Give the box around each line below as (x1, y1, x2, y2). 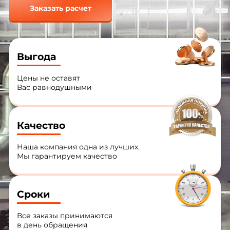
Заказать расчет (29, 4, 91, 13)
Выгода (16, 51, 56, 63)
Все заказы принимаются (16, 211, 112, 220)
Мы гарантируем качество (16, 151, 117, 161)
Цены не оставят (16, 73, 80, 83)
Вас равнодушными (16, 83, 92, 92)
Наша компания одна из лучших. (16, 142, 140, 151)
